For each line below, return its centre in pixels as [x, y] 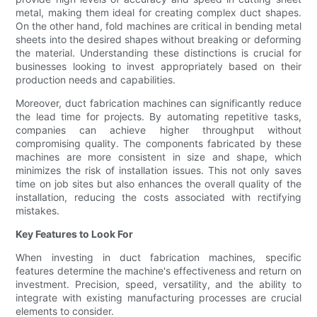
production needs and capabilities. [96, 80]
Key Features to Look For [75, 234]
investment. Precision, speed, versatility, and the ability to [158, 284]
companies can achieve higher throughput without [158, 130]
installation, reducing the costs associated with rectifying [158, 197]
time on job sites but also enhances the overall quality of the [158, 184]
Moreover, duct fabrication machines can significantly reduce [158, 103]
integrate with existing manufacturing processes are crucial [158, 298]
